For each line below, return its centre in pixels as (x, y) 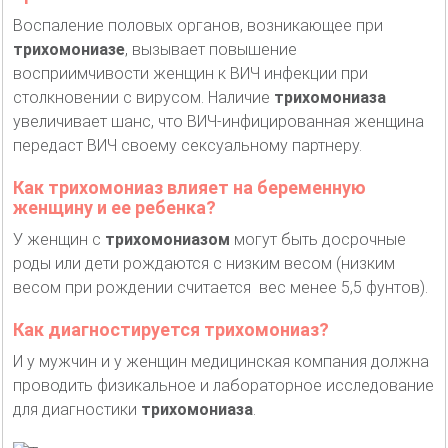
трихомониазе (69, 49)
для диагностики (77, 409)
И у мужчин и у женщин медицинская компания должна (221, 361)
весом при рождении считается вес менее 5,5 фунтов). (220, 287)
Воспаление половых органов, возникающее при (198, 25)
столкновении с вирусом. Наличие (143, 97)
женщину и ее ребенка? (114, 207)
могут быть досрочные (320, 239)
